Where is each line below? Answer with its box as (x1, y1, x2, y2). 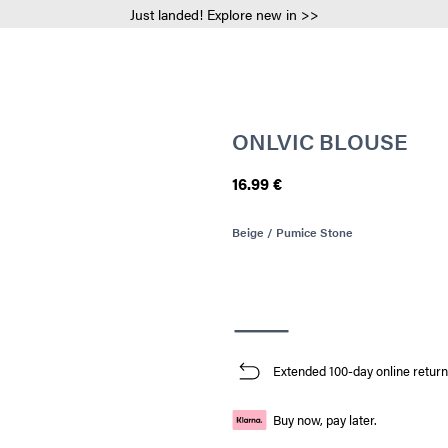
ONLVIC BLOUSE (231, 125, 407, 156)
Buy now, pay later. (272, 410, 377, 430)
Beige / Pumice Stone (231, 222, 353, 241)
